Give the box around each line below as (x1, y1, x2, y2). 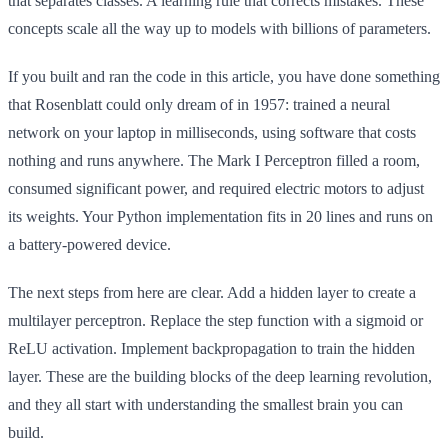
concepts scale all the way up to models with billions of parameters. (8, 19, 431, 37)
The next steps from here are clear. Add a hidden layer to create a (8, 283, 416, 301)
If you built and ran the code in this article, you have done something (8, 67, 440, 85)
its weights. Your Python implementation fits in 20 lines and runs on (8, 207, 433, 225)
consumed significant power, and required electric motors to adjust (8, 179, 424, 197)
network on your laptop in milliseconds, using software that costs (8, 123, 416, 141)
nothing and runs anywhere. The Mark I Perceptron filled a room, (8, 151, 420, 169)
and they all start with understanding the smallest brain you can (8, 395, 403, 413)
